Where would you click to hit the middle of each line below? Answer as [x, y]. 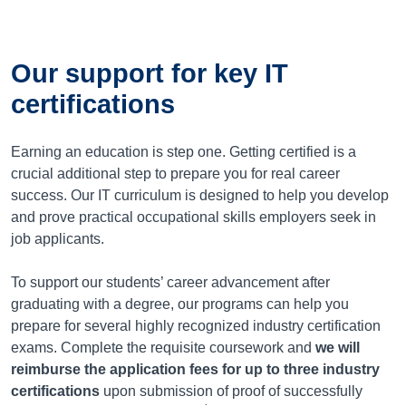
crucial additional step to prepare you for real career [175, 174]
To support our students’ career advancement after [170, 283]
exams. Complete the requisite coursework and [163, 348]
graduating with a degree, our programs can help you [180, 304]
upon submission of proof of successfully [231, 391]
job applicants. [58, 239]
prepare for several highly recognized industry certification [196, 326]
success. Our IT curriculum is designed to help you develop [200, 196]
